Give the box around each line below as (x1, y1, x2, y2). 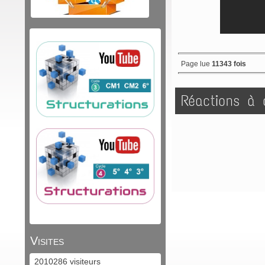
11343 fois (212, 60, 246, 67)
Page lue (181, 60, 212, 67)
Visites (30, 234, 64, 247)
